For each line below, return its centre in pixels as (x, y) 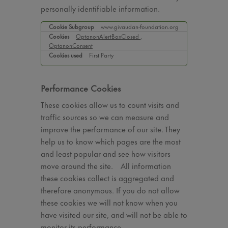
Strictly (50, 27)
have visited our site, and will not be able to (114, 214)
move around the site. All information (106, 165)
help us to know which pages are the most (111, 141)
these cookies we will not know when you (109, 202)
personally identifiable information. (100, 8)
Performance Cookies (81, 88)
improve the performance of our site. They (110, 129)
